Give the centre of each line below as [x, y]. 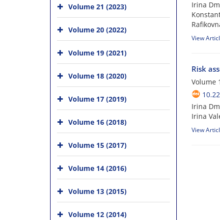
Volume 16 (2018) [97, 122]
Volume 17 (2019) [97, 99]
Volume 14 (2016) [97, 168]
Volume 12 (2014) [97, 214]
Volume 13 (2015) [97, 191]
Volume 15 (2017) [97, 145]
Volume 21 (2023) [97, 6]
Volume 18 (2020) [97, 76]
